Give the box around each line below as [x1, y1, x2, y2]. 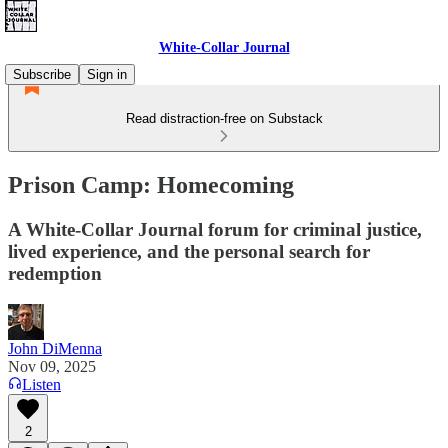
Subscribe [13, 67, 71, 82]
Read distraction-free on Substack [125, 111, 323, 126]
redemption [8, 262, 102, 284]
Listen [22, 375, 61, 393]
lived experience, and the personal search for [8, 240, 370, 262]
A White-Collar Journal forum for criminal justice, [8, 218, 422, 240]
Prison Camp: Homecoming [8, 171, 294, 198]
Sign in [87, 67, 127, 82]
